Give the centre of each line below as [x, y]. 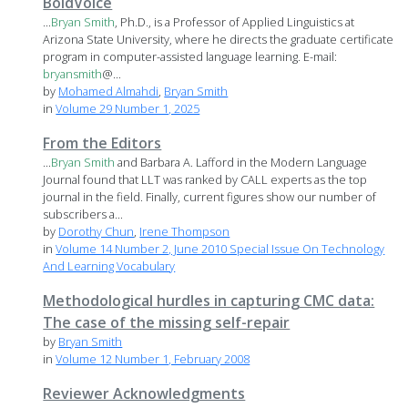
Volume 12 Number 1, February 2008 [153, 359]
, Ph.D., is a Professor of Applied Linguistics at [235, 22]
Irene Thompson [185, 232]
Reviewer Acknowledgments [144, 394]
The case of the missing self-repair [167, 323]
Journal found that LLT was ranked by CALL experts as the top [205, 180]
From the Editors [102, 143]
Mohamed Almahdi [109, 92]
